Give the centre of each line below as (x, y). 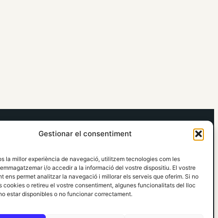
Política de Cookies (75, 164)
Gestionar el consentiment (85, 134)
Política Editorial (69, 176)
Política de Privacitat (77, 153)
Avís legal (56, 141)
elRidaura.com (48, 125)
